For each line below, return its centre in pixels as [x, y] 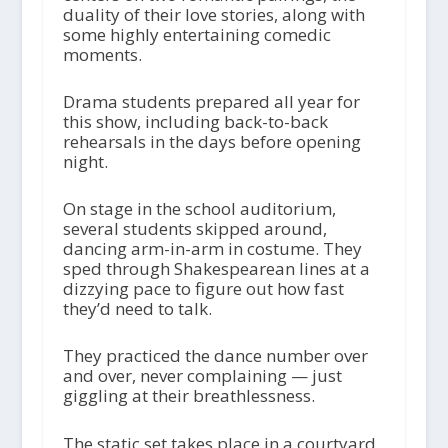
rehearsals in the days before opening [211, 141]
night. [87, 161]
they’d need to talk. [139, 309]
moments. [102, 54]
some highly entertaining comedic [196, 34]
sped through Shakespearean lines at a [216, 269]
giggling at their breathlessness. [188, 396]
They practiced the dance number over [215, 356]
